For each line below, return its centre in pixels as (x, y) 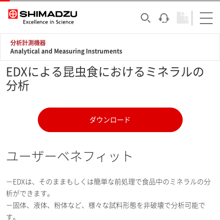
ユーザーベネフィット (70, 156)
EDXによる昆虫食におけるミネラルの (105, 72)
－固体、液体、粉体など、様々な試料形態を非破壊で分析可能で (106, 205)
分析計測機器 (28, 43)
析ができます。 (30, 193)
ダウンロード (110, 120)
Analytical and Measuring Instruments (66, 51)
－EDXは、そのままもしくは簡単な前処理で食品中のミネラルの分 (108, 182)
